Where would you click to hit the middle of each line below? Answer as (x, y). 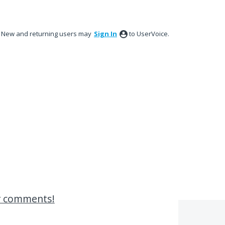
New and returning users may (47, 34)
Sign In (105, 34)
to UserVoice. (149, 34)
